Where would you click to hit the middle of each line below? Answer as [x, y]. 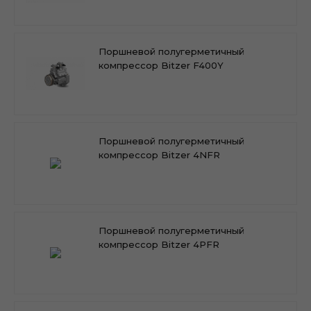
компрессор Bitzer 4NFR [159, 154]
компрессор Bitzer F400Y [161, 65]
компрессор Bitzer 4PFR [159, 244]
